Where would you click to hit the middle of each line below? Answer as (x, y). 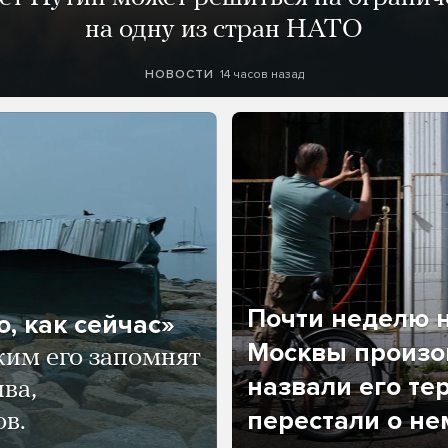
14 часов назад (261, 74)
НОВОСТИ (179, 74)
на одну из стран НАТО (224, 30)
